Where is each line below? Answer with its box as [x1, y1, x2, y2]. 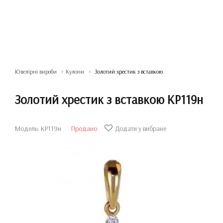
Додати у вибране [115, 124, 166, 133]
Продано [71, 124, 97, 133]
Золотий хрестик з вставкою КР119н [15, 92, 203, 107]
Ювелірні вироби [15, 68, 57, 75]
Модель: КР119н [15, 124, 61, 133]
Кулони [66, 68, 84, 75]
